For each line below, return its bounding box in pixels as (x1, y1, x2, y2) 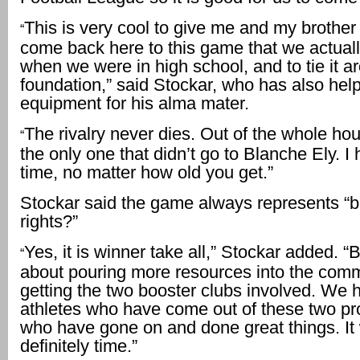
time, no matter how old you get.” (20, 162, 273, 182)
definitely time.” (20, 336, 137, 356)
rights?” (20, 211, 78, 231)
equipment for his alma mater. (20, 93, 249, 113)
